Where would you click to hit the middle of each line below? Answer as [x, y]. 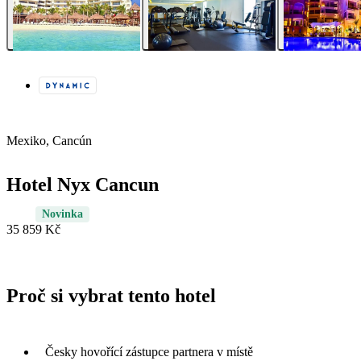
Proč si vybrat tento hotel [111, 296]
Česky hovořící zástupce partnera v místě [149, 351]
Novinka [62, 214]
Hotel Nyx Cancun [83, 185]
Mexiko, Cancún [49, 141]
